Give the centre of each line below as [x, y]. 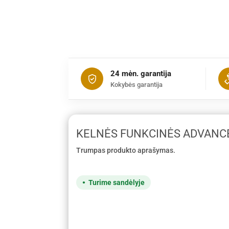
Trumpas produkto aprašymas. [126, 150]
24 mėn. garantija [141, 73]
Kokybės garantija [137, 84]
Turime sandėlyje [117, 182]
